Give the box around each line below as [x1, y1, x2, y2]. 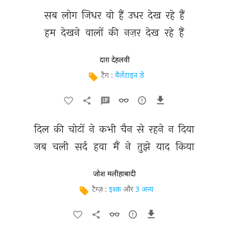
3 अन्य [135, 185, 153, 195]
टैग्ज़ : [92, 185, 109, 195]
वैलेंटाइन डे [115, 71, 144, 81]
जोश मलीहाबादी [93, 170, 136, 179]
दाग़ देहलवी [99, 56, 130, 65]
